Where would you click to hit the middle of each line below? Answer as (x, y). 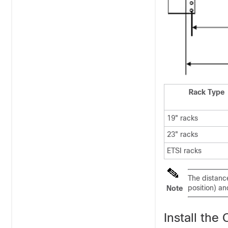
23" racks (182, 134)
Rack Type (207, 92)
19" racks (182, 118)
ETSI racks (184, 151)
